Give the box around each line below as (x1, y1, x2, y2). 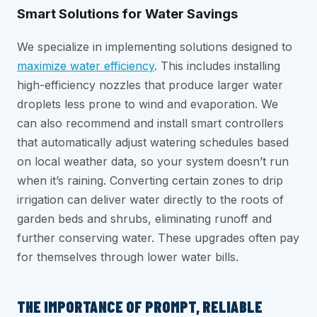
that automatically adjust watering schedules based (17, 134, 289, 149)
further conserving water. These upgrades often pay (17, 230, 299, 245)
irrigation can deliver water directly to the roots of (17, 192, 284, 207)
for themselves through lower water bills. (17, 249, 238, 264)
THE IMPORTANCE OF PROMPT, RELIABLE (17, 296, 263, 316)
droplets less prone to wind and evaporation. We (17, 96, 278, 111)
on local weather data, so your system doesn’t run (17, 154, 289, 168)
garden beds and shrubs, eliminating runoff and (17, 211, 272, 226)
